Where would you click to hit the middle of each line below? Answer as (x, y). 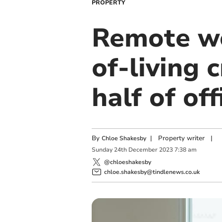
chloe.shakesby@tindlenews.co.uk (152, 172)
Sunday (102, 150)
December (143, 150)
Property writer (181, 138)
